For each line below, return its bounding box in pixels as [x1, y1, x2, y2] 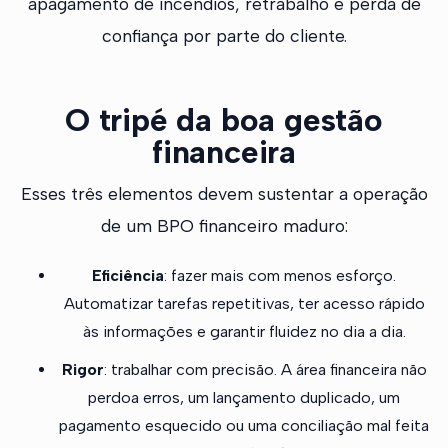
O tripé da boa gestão [65, 101, 383, 140]
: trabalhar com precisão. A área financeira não [103, 360, 427, 380]
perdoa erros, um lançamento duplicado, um [88, 388, 400, 408]
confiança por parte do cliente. [101, 25, 347, 47]
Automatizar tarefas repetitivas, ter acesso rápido [63, 294, 425, 314]
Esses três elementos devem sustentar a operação [20, 183, 428, 205]
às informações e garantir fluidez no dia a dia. [82, 322, 406, 342]
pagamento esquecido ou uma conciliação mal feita [59, 416, 429, 436]
